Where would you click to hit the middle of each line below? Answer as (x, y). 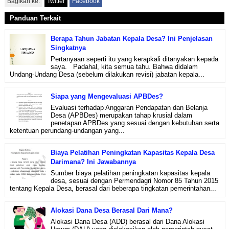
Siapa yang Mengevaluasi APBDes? (107, 96)
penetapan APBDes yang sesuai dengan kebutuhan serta (135, 123)
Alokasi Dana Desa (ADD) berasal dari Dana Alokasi (127, 222)
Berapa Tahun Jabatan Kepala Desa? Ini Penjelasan (131, 38)
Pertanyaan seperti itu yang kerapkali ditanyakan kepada (134, 59)
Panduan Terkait (35, 18)
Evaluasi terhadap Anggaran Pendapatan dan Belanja (129, 107)
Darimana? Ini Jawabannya (93, 162)
